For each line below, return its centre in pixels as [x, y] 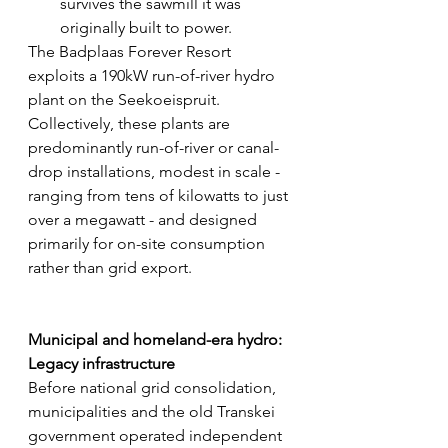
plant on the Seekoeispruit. [124, 100]
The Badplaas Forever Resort [131, 52]
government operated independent [157, 436]
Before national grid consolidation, [154, 388]
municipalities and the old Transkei [153, 412]
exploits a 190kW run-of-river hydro [153, 76]
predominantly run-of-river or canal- [153, 148]
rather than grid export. [110, 268]
